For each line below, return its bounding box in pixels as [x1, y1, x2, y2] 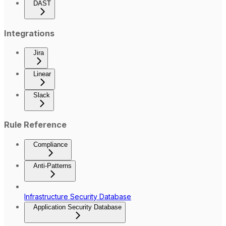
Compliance [33, 140, 68, 148]
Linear [33, 70, 51, 78]
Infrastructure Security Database [24, 192, 131, 201]
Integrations [4, 28, 54, 38]
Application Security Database [33, 203, 122, 211]
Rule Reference [4, 120, 67, 130]
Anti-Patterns [33, 161, 72, 169]
